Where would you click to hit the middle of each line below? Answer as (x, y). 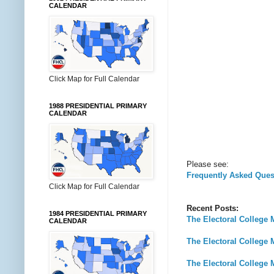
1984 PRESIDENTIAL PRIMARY (98, 213)
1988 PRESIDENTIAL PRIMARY (98, 106)
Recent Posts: (213, 208)
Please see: (208, 164)
